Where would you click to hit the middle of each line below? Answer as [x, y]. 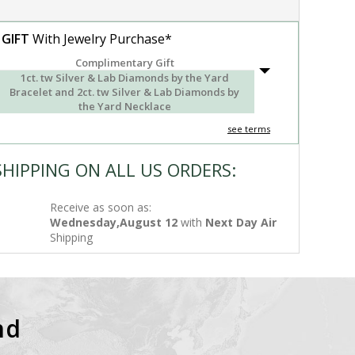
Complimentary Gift [124, 63]
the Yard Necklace [124, 106]
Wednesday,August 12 [114, 222]
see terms [248, 129]
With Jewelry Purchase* [101, 39]
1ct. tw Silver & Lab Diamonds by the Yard [124, 78]
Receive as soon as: [101, 207]
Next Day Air [241, 222]
